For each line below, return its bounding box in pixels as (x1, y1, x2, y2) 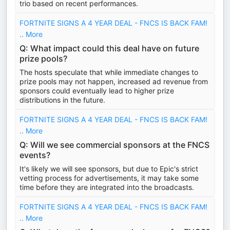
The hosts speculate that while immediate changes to (20, 68, 198, 76)
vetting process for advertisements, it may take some (20, 174, 199, 182)
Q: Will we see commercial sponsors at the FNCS (20, 140, 209, 150)
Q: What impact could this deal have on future (20, 43, 199, 53)
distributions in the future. (20, 95, 105, 104)
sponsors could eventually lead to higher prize (20, 86, 174, 95)
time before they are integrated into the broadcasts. (20, 183, 194, 191)
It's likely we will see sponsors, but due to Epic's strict (20, 164, 198, 173)
